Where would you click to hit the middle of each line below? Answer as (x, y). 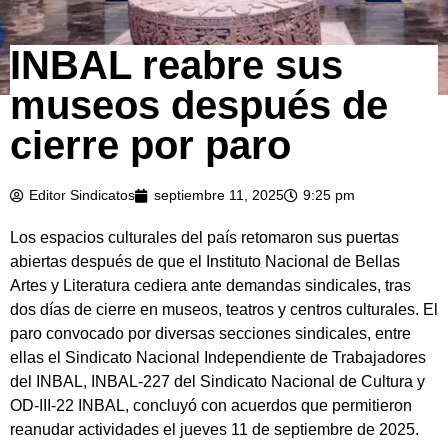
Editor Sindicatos (82, 195)
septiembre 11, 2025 (219, 195)
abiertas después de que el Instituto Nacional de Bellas (205, 262)
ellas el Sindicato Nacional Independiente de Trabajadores (218, 358)
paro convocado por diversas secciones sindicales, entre (210, 334)
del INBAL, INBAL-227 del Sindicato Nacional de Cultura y (217, 382)
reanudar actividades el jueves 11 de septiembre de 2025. (214, 430)
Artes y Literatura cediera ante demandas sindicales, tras (210, 286)
